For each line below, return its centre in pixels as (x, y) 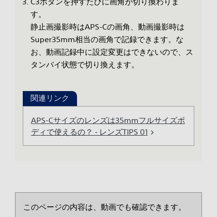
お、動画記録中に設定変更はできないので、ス (112, 52)
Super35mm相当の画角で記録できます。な (107, 39)
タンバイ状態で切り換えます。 (85, 65)
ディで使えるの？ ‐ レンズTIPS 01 (89, 132)
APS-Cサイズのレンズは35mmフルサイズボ (108, 120)
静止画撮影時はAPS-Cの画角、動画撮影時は (107, 27)
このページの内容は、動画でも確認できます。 (104, 207)
